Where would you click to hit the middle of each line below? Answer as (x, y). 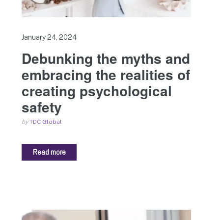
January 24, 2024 (49, 37)
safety (42, 107)
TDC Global (46, 122)
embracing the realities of (106, 74)
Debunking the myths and (106, 58)
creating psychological (97, 90)
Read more (49, 152)
